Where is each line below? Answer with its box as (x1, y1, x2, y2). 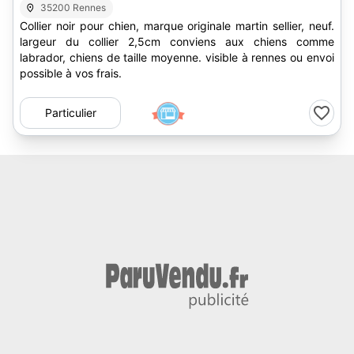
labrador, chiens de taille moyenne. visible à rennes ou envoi (20, 51, 334, 64)
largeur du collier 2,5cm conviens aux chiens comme (20, 35, 334, 48)
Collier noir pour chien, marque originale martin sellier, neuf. (20, 19, 334, 32)
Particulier (44, 106, 96, 119)
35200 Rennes (40, 2, 107, 13)
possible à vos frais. (20, 66, 122, 80)
